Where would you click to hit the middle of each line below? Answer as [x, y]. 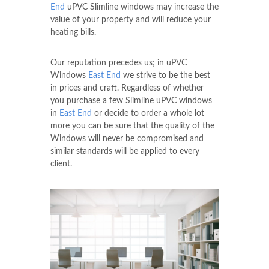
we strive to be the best [165, 76]
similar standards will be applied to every [125, 152]
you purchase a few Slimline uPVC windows [131, 101]
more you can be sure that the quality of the [132, 126]
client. [61, 164]
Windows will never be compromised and [127, 139]
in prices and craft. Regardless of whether [127, 89]
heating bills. [73, 33]
